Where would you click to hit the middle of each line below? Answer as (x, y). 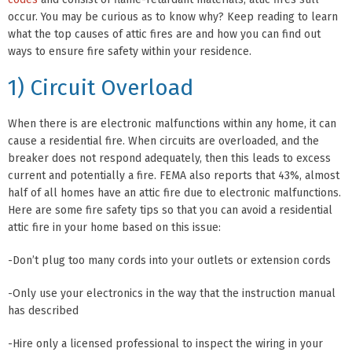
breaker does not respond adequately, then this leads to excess (169, 159)
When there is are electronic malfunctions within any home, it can (172, 124)
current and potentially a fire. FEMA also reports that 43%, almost (174, 176)
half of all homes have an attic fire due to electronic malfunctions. (174, 193)
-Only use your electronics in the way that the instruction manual (172, 294)
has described (43, 311)
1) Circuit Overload (101, 88)
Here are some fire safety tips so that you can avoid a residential (170, 211)
